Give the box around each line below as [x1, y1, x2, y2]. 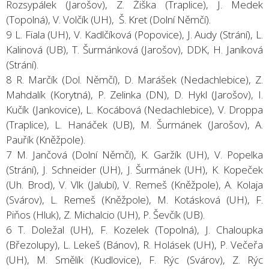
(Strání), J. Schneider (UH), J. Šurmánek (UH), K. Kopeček [6, 162, 263, 177]
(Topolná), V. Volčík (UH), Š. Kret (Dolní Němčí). [6, 12, 213, 26]
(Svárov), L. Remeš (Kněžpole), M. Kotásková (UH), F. [6, 192, 263, 207]
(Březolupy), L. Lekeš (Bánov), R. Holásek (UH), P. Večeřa [6, 237, 263, 252]
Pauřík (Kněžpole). [6, 132, 85, 147]
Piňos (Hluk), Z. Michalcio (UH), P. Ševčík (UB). [6, 207, 205, 222]
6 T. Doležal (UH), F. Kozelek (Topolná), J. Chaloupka [6, 222, 263, 237]
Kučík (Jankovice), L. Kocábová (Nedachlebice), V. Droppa [6, 102, 263, 116]
